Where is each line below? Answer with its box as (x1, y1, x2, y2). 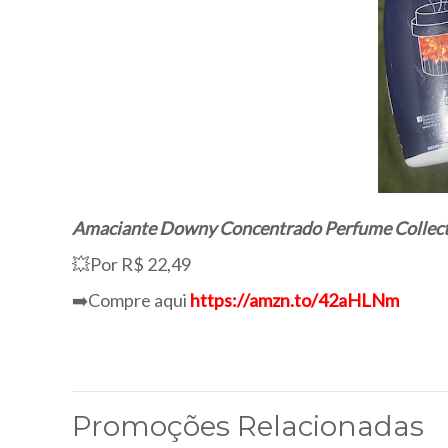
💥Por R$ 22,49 (72, 253, 191, 275)
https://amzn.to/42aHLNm (190, 289, 399, 311)
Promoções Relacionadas (72, 409, 424, 443)
